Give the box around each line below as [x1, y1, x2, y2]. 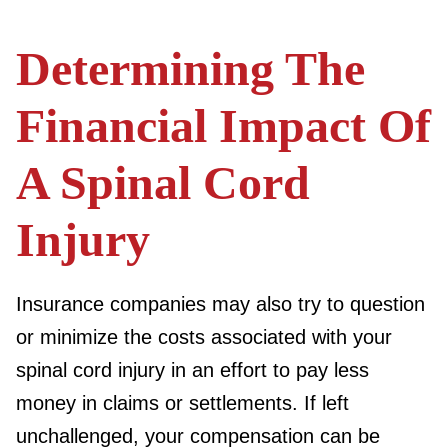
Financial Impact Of [16, 99, 431, 152]
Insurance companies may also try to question [16, 293, 425, 315]
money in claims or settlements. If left [16, 392, 349, 414]
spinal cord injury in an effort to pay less [16, 359, 369, 381]
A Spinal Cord [16, 156, 310, 209]
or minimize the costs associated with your [16, 326, 392, 348]
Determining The [16, 42, 365, 95]
